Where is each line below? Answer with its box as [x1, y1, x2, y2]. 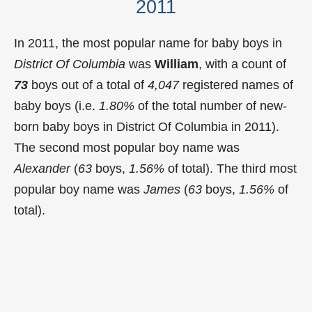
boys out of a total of [28, 77, 148, 92]
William [155, 56, 198, 71]
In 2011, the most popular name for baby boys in [14, 36, 282, 50]
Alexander [14, 161, 70, 175]
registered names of [179, 77, 293, 92]
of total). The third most [164, 161, 297, 175]
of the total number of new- [134, 98, 287, 113]
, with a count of [198, 56, 286, 71]
